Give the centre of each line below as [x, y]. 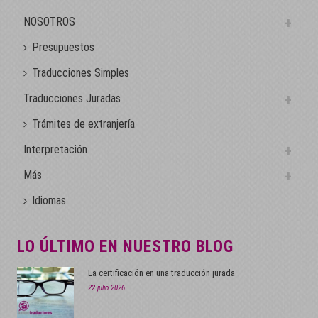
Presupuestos [64, 47]
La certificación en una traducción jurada [162, 273]
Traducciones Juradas [72, 98]
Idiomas [49, 200]
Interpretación [56, 149]
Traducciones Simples [81, 72]
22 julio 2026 [107, 287]
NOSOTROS [50, 21]
